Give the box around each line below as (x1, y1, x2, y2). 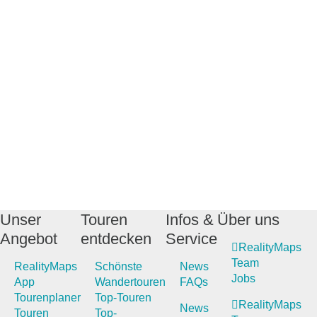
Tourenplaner (14, 291, 81, 304)
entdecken (81, 229, 151, 248)
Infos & (166, 210, 214, 229)
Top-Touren (95, 291, 151, 304)
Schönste (95, 260, 142, 272)
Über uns (217, 210, 279, 229)
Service (166, 229, 217, 248)
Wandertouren (95, 275, 166, 288)
